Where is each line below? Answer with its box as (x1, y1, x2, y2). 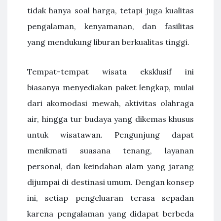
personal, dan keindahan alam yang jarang (27, 161, 194, 171)
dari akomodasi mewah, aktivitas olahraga (27, 98, 194, 108)
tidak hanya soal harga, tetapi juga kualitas (27, 5, 194, 15)
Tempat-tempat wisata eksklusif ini (27, 67, 194, 76)
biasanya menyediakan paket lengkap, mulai (27, 82, 194, 92)
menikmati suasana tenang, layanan (27, 146, 194, 155)
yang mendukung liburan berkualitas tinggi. (27, 37, 189, 47)
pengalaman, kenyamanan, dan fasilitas (27, 21, 194, 31)
